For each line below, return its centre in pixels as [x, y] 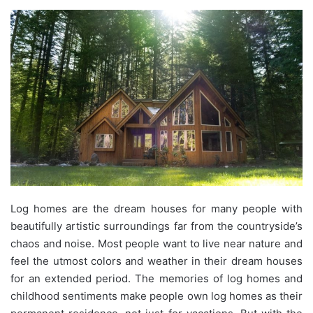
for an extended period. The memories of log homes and [156, 278]
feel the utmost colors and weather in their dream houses [156, 261]
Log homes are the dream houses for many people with [156, 208]
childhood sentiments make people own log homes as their [156, 296]
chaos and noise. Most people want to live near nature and [156, 243]
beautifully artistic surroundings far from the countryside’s [156, 226]
